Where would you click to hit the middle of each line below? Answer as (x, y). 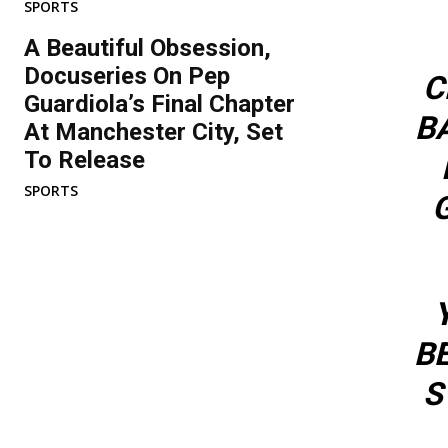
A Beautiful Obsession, (147, 48)
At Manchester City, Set (153, 132)
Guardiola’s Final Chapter (159, 104)
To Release (84, 160)
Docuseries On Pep (127, 76)
